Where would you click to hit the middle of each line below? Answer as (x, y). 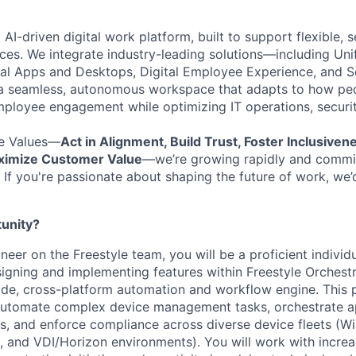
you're (35, 176)
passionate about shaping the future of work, (193, 176)
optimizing (195, 106)
